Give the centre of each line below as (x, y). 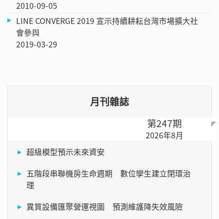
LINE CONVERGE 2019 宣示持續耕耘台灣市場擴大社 (107, 20)
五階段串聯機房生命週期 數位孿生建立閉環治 (109, 173)
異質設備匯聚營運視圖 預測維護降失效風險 (105, 206)
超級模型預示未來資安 (66, 151)
